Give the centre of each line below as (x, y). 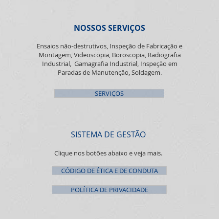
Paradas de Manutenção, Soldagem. (109, 72)
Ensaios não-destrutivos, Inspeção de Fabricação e (109, 46)
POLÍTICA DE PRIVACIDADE (109, 189)
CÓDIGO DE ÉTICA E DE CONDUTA (109, 170)
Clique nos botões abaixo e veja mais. (108, 153)
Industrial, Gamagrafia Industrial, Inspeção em (109, 63)
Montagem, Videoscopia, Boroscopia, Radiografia (109, 55)
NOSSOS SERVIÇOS (109, 28)
